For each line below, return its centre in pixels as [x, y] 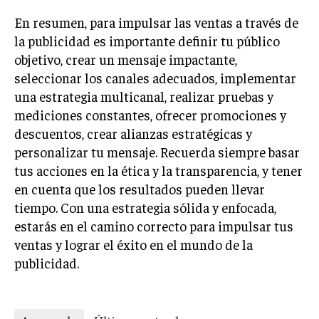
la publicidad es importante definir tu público [147, 40]
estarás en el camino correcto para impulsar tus [154, 225]
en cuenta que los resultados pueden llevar [140, 188]
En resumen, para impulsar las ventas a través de [156, 22]
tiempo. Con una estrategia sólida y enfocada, [145, 207]
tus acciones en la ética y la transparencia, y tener [158, 170]
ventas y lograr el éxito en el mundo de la [134, 244]
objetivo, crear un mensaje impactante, [126, 59]
